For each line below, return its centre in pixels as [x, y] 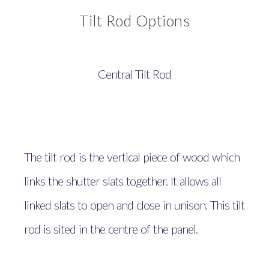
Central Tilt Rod [134, 74]
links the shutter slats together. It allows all [122, 180]
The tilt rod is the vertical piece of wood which [132, 156]
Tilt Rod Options [134, 20]
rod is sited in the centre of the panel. [111, 228]
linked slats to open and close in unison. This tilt [134, 204]
